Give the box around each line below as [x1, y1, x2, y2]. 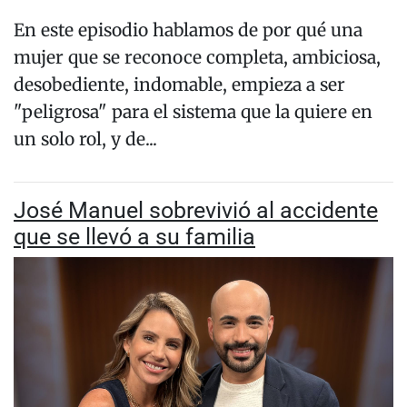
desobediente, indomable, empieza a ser [14, 74, 345, 96]
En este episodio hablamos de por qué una [14, 19, 362, 42]
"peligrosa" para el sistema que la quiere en [14, 101, 372, 124]
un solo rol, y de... [14, 128, 157, 151]
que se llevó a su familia [14, 223, 255, 251]
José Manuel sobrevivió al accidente [14, 197, 378, 224]
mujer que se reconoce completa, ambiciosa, [14, 46, 381, 69]
